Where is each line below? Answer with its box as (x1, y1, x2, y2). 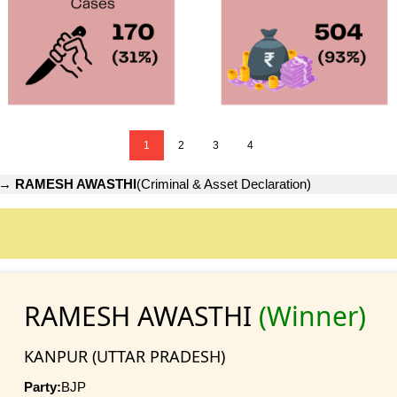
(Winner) (258, 297, 366, 334)
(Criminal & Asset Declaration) (136, 176, 311, 192)
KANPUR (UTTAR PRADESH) (23, 345, 225, 367)
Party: (23, 378, 61, 394)
